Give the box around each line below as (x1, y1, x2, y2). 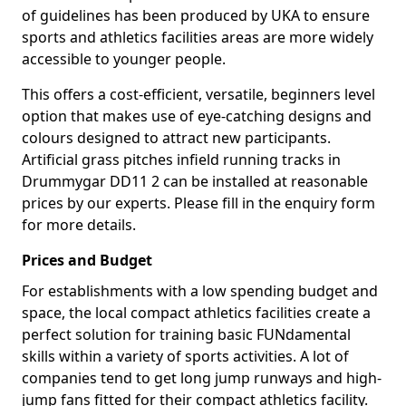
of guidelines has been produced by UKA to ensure (22, 5, 370, 25)
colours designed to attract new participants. (22, 128, 331, 148)
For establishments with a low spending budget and (22, 281, 378, 301)
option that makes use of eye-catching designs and (22, 106, 372, 126)
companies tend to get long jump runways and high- (22, 368, 382, 388)
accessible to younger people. (22, 49, 226, 69)
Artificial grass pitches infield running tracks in (22, 150, 341, 169)
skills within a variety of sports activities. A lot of (22, 346, 349, 366)
